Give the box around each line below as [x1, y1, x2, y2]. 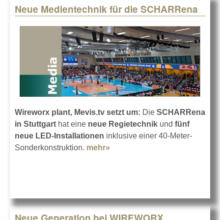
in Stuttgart [15, 119, 56, 128]
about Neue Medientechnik [110, 143, 210, 152]
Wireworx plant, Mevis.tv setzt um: [15, 108, 140, 116]
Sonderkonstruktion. [15, 143, 86, 152]
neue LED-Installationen [15, 131, 104, 140]
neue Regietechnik [88, 119, 158, 128]
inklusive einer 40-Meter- [104, 131, 192, 140]
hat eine [56, 119, 88, 128]
